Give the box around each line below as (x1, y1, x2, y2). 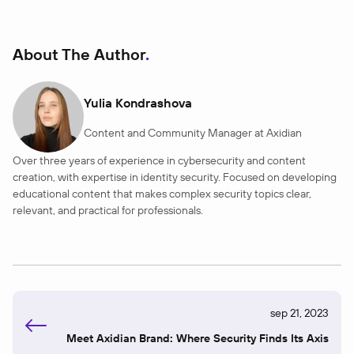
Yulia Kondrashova (84, 94, 192, 111)
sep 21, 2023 (270, 306, 329, 321)
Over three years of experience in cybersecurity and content (13, 153, 306, 168)
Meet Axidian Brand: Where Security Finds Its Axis (66, 331, 329, 346)
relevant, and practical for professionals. (13, 203, 203, 218)
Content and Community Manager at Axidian (84, 125, 302, 140)
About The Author (13, 44, 145, 65)
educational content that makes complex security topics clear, (13, 186, 311, 201)
